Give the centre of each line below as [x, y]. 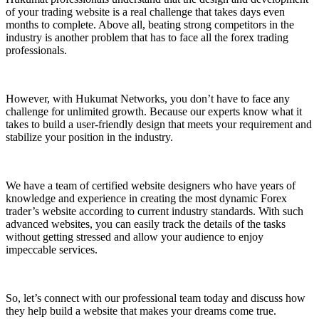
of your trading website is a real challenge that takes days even [145, 12]
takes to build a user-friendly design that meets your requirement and [159, 125]
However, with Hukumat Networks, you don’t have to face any [148, 99]
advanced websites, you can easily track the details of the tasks [146, 224]
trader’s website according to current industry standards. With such [155, 211]
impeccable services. [53, 250]
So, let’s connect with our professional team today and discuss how [156, 298]
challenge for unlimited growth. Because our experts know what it [154, 112]
